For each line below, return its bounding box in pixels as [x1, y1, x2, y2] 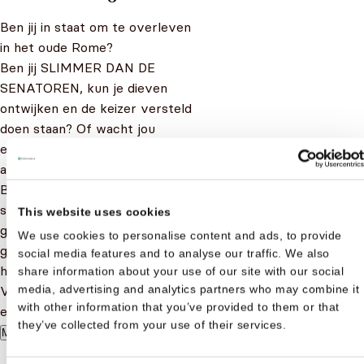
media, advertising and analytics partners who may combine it [18, 282, 359, 296]
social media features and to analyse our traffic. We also [18, 246, 330, 260]
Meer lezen [2, 327, 54, 339]
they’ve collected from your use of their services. [18, 318, 286, 331]
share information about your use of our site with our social [18, 264, 344, 278]
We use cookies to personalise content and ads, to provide [18, 228, 342, 242]
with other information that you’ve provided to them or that [18, 300, 340, 314]
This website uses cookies [18, 205, 171, 219]
